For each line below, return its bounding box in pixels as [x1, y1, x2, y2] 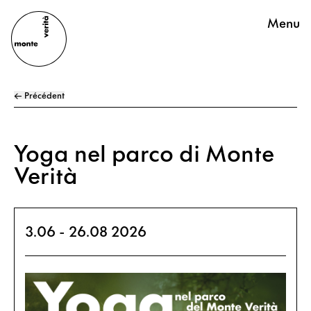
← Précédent [14, 88, 65, 101]
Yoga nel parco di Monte [14, 134, 274, 169]
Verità [14, 156, 77, 192]
